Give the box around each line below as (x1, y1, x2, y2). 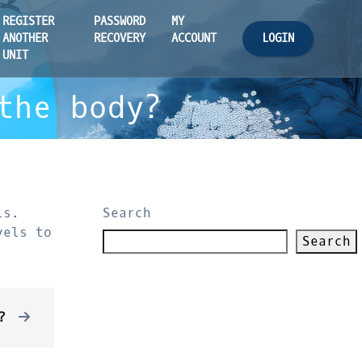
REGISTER (2, 14, 54, 29)
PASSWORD (94, 14, 145, 29)
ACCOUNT (171, 31, 217, 46)
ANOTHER (2, 31, 48, 46)
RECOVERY (94, 31, 145, 46)
